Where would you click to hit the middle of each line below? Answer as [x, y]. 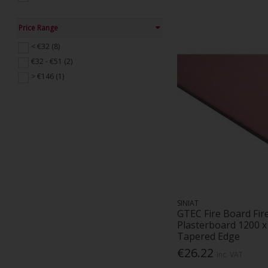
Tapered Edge [209, 236]
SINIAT [188, 203]
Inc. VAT [230, 255]
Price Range [38, 28]
